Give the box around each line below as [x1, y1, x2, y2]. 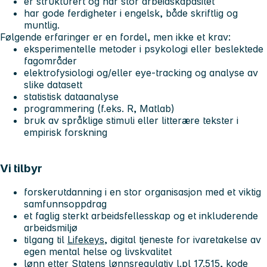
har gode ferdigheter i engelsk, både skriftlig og [24, 7, 238, 20]
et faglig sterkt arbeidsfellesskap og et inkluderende [24, 210, 258, 222]
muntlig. [24, 19, 60, 32]
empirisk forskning [24, 126, 107, 139]
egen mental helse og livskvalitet [24, 246, 172, 258]
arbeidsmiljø [24, 222, 77, 234]
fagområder [24, 55, 77, 67]
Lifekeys [67, 234, 104, 246]
